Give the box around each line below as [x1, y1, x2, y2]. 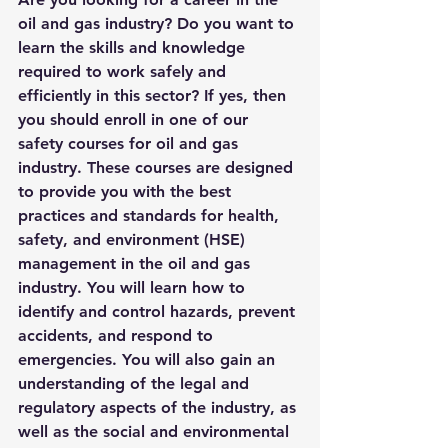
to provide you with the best [18, 182, 236, 202]
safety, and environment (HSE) [18, 230, 250, 250]
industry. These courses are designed [18, 158, 298, 178]
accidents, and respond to [18, 326, 218, 346]
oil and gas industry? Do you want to [18, 14, 299, 34]
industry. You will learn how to [18, 278, 250, 298]
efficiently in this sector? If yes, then [18, 86, 291, 106]
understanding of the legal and [18, 374, 254, 394]
